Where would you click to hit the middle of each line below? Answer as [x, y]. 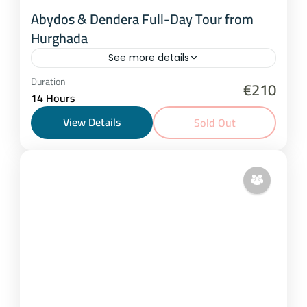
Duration [48, 81]
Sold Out [214, 122]
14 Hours [53, 98]
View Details [92, 122]
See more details [149, 57]
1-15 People [76, 98]
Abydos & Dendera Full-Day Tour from [142, 19]
